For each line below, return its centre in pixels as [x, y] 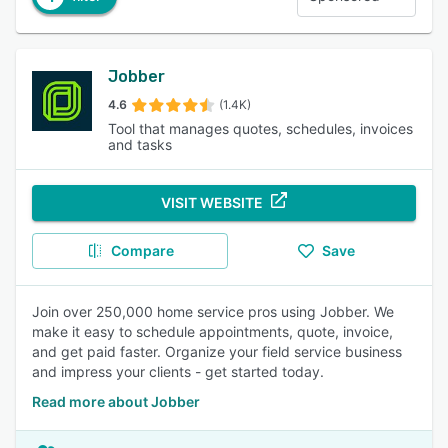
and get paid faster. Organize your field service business [217, 351]
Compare [142, 250]
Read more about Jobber [116, 401]
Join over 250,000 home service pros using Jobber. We [213, 311]
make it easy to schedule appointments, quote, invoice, [212, 331]
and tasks [140, 144]
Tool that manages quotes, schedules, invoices [260, 128]
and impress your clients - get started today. [178, 371]
